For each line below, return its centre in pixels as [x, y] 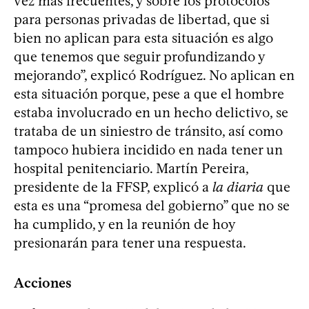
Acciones [43, 283]
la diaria [238, 187]
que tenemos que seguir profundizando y [139, 57]
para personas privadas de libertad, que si [142, 19]
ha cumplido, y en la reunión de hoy [124, 224]
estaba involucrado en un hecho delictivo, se [151, 112]
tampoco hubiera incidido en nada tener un [148, 150]
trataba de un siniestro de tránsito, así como [148, 131]
